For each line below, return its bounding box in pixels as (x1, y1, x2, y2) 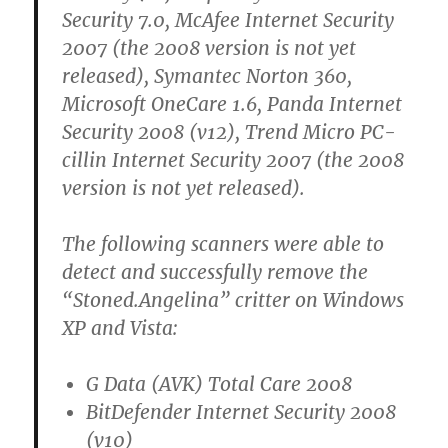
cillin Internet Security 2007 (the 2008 (62, 147, 405, 172)
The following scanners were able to (62, 231, 385, 256)
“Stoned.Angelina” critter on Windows (62, 287, 405, 312)
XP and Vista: (62, 315, 179, 340)
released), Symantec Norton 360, (62, 63, 353, 88)
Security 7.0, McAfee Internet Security (62, 7, 395, 32)
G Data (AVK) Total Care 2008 (86, 371, 353, 396)
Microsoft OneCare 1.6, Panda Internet (62, 91, 403, 116)
